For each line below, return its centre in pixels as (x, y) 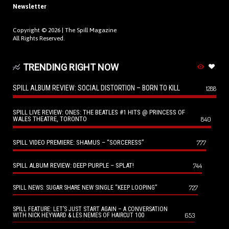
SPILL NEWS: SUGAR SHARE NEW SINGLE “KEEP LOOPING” (85, 187)
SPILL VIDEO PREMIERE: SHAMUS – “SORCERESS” (78, 142)
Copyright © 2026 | (39, 30)
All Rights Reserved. (39, 38)
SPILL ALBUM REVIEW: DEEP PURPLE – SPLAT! (73, 165)
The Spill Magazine (91, 30)
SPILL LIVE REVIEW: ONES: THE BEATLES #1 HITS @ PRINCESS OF (99, 112)
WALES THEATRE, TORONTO (50, 119)
